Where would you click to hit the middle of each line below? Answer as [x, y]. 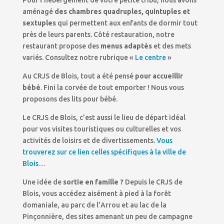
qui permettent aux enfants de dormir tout [126, 23]
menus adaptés [126, 46]
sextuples [39, 23]
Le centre [150, 57]
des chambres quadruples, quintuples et [122, 11]
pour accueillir [159, 76]
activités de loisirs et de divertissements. [89, 140]
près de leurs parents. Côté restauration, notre [98, 34]
